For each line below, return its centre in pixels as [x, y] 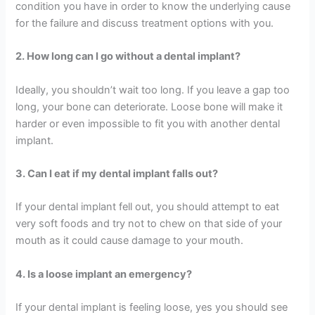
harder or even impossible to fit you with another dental [148, 123]
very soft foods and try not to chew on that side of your [149, 224]
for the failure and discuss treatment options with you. [145, 24]
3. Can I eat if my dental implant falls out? [117, 174]
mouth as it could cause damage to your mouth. [130, 241]
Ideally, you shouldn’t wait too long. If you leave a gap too [153, 90]
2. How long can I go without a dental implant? [128, 57]
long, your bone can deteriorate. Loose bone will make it [149, 107]
